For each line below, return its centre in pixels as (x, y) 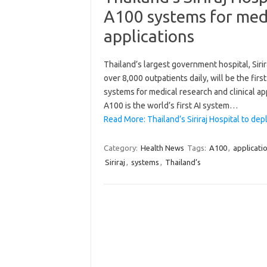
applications (149, 36)
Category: (121, 148)
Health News (162, 148)
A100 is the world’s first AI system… (170, 105)
